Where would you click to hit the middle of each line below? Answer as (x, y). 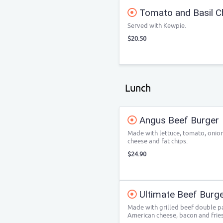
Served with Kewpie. (157, 26)
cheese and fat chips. (158, 141)
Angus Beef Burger (178, 120)
